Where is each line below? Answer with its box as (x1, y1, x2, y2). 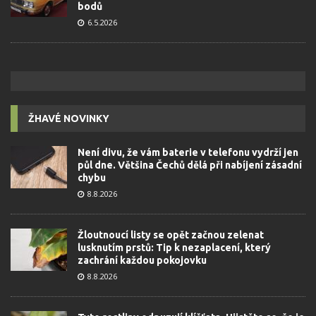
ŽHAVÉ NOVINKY (28, 112, 109, 124)
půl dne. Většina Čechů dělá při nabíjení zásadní (78, 159, 302, 171)
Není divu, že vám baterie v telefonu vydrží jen (78, 146, 298, 158)
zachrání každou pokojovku (78, 254, 207, 266)
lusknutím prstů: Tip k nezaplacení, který (78, 241, 271, 253)
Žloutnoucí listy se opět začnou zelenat (78, 229, 264, 241)
